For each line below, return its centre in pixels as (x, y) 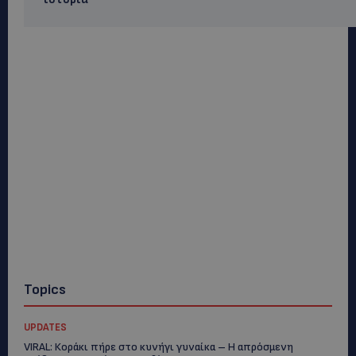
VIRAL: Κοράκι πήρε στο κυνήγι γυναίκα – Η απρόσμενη (159, 347)
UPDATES (45, 327)
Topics (45, 290)
